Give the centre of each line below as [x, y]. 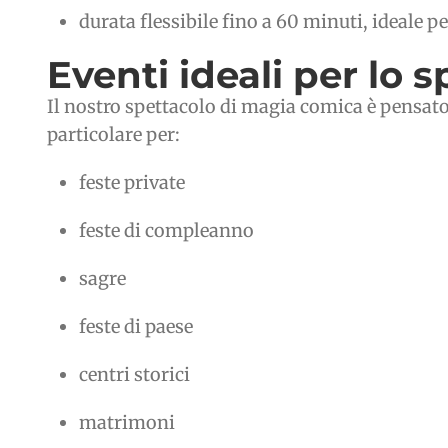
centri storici [134, 375]
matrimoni [127, 423]
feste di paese [136, 327]
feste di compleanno [166, 231]
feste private [132, 183]
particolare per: [113, 135]
